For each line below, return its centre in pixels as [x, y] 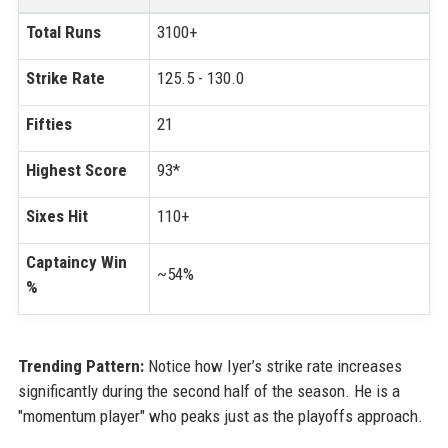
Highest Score [76, 170]
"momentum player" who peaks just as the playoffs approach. [220, 416]
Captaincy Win [76, 262]
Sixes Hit [56, 216]
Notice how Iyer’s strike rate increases [272, 366]
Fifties [48, 124]
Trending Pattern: [80, 366]
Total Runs [63, 32]
